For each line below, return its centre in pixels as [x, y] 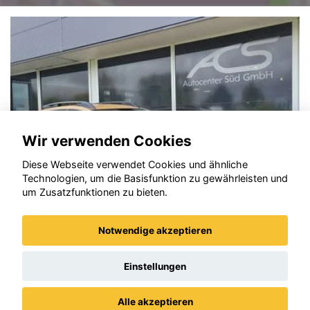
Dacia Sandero [83, 252]
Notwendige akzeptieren [155, 231]
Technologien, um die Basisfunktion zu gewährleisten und [155, 179]
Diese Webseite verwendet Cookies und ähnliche [135, 165]
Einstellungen [155, 266]
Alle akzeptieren [155, 302]
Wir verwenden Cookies [107, 140]
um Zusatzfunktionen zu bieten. [95, 192]
